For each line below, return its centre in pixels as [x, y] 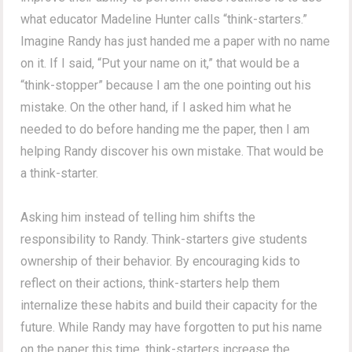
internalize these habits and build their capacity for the [169, 305]
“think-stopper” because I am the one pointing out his [166, 85]
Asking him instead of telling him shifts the [138, 217]
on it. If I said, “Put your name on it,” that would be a [160, 63]
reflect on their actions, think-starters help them [150, 283]
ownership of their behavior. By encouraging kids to [161, 261]
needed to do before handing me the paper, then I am [165, 129]
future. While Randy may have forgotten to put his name [172, 327]
